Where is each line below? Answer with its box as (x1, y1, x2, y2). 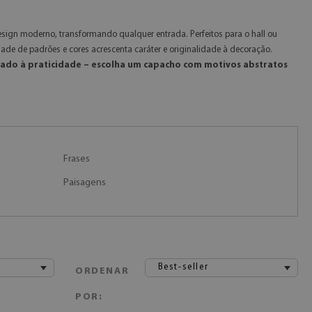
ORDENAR (75, 266, 130, 276)
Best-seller (157, 263, 209, 272)
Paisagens (63, 178, 106, 188)
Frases (63, 154, 90, 164)
